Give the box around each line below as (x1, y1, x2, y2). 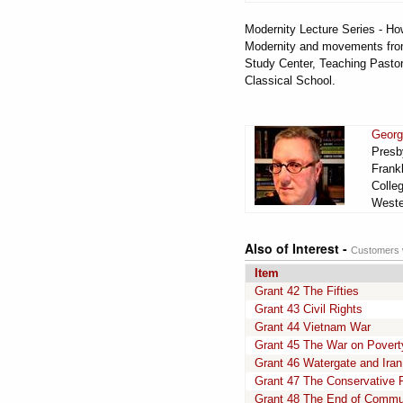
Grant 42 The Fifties (255, 284, 359, 298)
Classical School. (245, 74, 336, 87)
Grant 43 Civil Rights (255, 302, 363, 316)
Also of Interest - (245, 239, 351, 257)
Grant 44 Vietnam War (255, 320, 371, 334)
